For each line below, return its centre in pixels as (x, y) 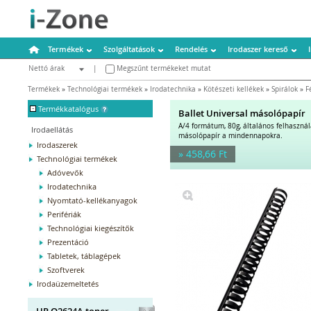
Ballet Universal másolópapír (242, 113)
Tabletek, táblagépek (84, 255)
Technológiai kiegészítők (91, 228)
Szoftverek (66, 269)
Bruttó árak (51, 82)
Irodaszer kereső (258, 49)
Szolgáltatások (129, 49)
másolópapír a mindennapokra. (230, 135)
